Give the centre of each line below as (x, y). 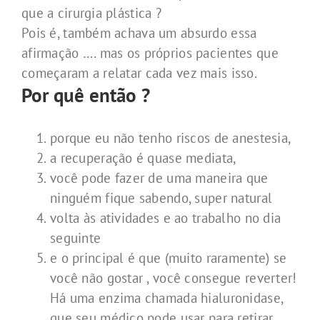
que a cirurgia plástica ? (92, 12)
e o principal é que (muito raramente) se (169, 257)
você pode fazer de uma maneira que (159, 177)
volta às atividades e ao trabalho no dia (166, 217)
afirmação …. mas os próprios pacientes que (150, 52)
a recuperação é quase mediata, (143, 157)
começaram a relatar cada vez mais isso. (139, 72)
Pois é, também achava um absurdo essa (139, 32)
